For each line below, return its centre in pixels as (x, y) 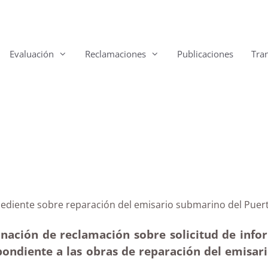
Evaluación (32, 54)
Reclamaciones (115, 54)
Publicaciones (205, 54)
